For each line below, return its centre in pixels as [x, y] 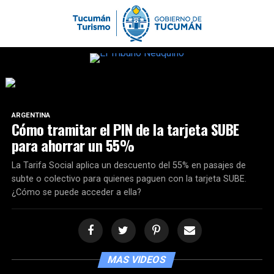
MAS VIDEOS [137, 260]
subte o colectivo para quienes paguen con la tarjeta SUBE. [129, 179]
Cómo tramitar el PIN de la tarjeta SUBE [125, 129]
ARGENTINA [31, 116]
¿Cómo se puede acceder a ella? [76, 193]
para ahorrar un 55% [73, 145]
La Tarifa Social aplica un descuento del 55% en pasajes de [128, 166]
